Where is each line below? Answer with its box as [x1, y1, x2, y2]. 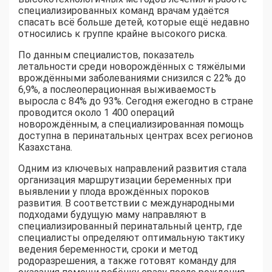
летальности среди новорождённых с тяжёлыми [18, 61, 245, 73]
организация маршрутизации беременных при [18, 174, 231, 186]
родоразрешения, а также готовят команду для [18, 255, 236, 267]
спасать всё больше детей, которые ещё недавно [18, 16, 250, 29]
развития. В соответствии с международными [18, 197, 234, 209]
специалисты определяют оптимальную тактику [18, 232, 245, 244]
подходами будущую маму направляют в [18, 209, 206, 221]
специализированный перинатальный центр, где [18, 220, 242, 233]
